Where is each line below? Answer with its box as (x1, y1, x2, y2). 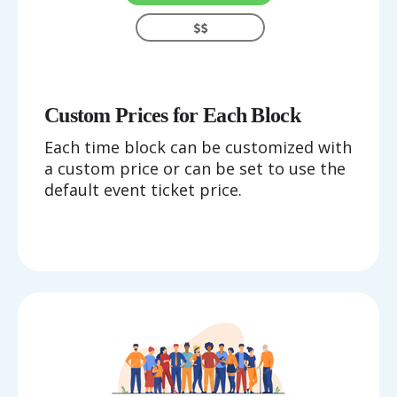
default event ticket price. (44, 178, 242, 200)
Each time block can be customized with (44, 136, 352, 158)
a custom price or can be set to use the (44, 157, 346, 179)
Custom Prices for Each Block (44, 103, 300, 127)
